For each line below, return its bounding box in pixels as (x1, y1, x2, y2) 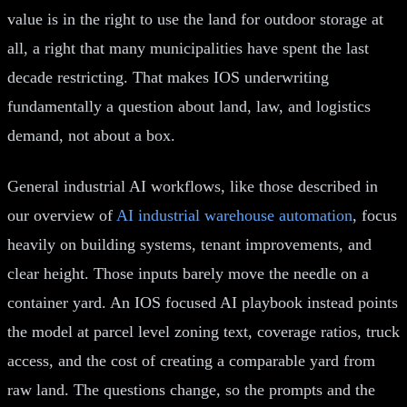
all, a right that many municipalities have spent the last (7, 38, 369, 57)
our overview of (7, 205, 116, 224)
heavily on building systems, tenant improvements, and (7, 234, 372, 253)
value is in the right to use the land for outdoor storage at (7, 9, 383, 28)
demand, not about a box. (7, 125, 175, 144)
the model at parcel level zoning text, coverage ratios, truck (7, 322, 400, 341)
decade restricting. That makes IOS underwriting (7, 67, 329, 86)
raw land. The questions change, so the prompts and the (7, 380, 375, 399)
